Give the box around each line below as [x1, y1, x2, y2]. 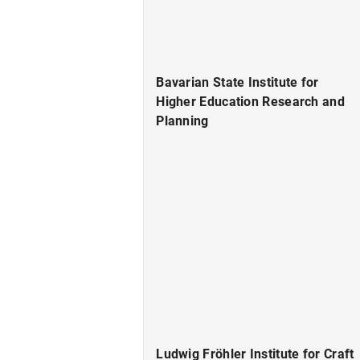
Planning [156, 112, 209, 129]
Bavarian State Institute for [156, 74, 319, 90]
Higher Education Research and [156, 93, 345, 109]
